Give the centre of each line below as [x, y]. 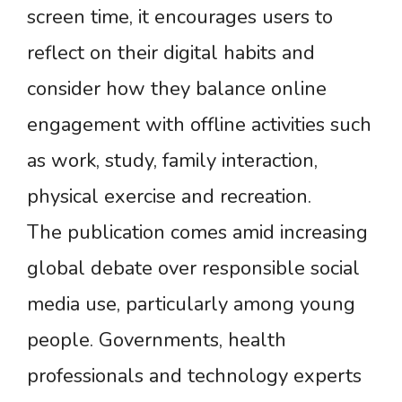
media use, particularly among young [191, 304]
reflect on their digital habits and [171, 52]
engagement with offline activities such [199, 124]
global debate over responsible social [193, 268]
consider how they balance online [177, 88]
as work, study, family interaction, [172, 160]
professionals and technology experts [194, 376]
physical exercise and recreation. [169, 196]
